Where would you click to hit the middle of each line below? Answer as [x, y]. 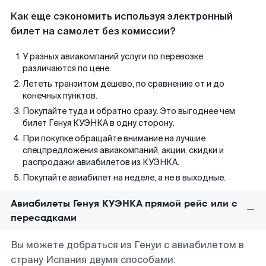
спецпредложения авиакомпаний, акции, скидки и [123, 150]
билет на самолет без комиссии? [93, 31]
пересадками [44, 218]
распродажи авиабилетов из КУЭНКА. [101, 162]
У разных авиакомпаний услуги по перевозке [113, 56]
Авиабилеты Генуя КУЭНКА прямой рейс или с [124, 203]
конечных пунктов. [60, 96]
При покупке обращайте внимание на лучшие [114, 138]
